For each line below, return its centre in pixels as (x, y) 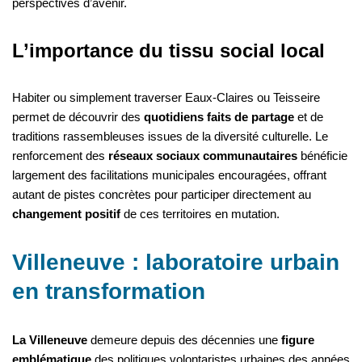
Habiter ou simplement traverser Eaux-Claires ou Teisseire (166, 98)
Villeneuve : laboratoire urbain (176, 263)
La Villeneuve (50, 340)
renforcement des (60, 156)
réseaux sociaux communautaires (203, 156)
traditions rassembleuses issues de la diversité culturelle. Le (170, 137)
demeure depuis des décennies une (184, 340)
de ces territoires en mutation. (200, 214)
